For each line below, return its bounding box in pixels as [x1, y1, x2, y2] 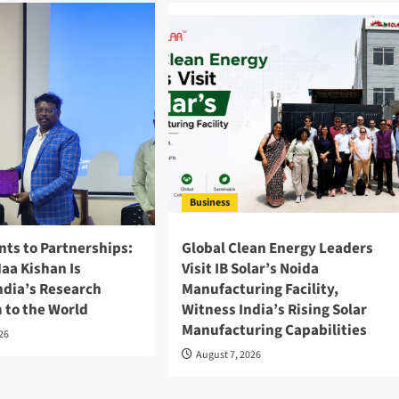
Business [189, 195, 230, 211]
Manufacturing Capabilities [181, 320, 367, 342]
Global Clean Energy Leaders [181, 238, 373, 260]
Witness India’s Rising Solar [181, 299, 367, 322]
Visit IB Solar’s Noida [181, 258, 319, 281]
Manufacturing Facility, [181, 279, 338, 301]
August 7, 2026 [195, 347, 261, 363]
